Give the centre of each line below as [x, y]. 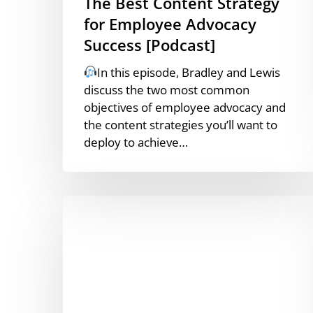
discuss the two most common [167, 89]
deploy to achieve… [136, 142]
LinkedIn [86, 256]
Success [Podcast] [150, 44]
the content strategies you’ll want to [181, 124]
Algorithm [89, 274]
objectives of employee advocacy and [185, 107]
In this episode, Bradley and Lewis [189, 72]
